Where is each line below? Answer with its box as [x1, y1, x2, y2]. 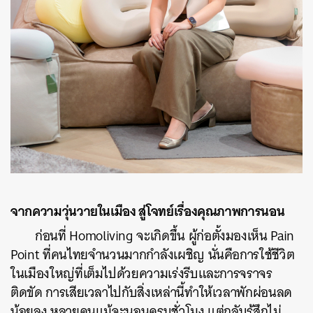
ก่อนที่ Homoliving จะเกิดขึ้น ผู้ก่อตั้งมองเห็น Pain [35, 224, 294, 247]
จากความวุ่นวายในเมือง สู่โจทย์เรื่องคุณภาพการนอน [10, 198, 285, 223]
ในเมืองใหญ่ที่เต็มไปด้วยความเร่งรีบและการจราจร [10, 261, 272, 285]
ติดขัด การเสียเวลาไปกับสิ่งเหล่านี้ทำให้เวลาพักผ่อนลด [10, 280, 292, 304]
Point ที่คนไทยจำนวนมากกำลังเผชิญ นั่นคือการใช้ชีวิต [10, 242, 295, 266]
